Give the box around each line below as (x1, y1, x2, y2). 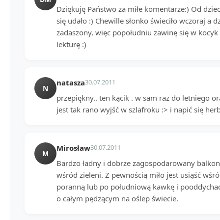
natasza (56, 77, 85, 87)
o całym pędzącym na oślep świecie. (56, 193, 178, 203)
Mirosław (56, 142, 90, 153)
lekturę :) (56, 39, 86, 49)
